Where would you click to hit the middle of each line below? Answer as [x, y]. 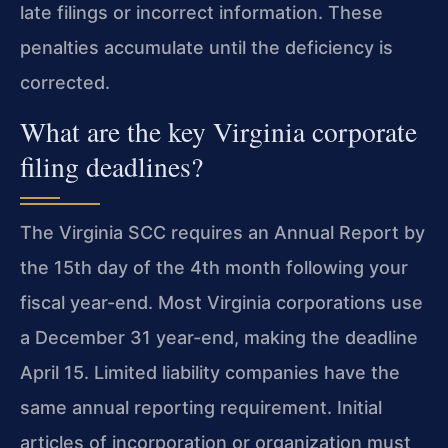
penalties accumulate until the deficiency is [206, 47]
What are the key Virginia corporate [218, 131]
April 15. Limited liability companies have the [210, 372]
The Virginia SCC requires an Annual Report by [222, 232]
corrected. [65, 82]
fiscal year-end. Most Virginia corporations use [221, 302]
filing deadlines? [111, 166]
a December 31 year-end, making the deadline [219, 337]
